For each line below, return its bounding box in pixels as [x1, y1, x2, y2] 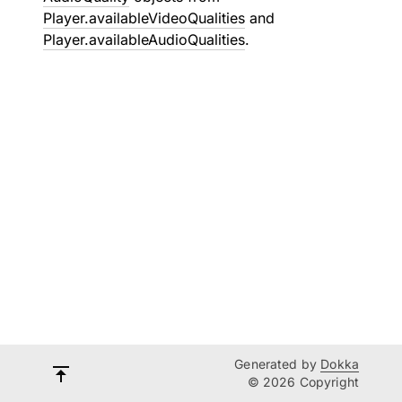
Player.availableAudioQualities [43, 31, 245, 48]
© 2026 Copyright [247, 374, 359, 389]
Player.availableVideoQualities [43, 9, 245, 27]
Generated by [234, 356, 321, 371]
